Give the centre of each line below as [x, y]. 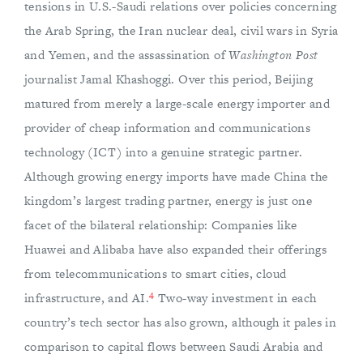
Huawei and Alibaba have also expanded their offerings [176, 250]
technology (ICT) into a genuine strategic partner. [163, 152]
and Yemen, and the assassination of [127, 55]
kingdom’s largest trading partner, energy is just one [169, 201]
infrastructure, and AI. [87, 298]
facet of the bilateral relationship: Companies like [161, 225]
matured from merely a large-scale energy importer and [177, 104]
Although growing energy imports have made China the [176, 177]
